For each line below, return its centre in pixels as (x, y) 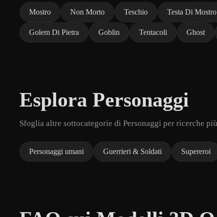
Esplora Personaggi (104, 100)
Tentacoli (153, 32)
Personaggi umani (56, 151)
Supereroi (196, 151)
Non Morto (87, 12)
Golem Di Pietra (54, 32)
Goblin (109, 32)
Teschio (136, 12)
